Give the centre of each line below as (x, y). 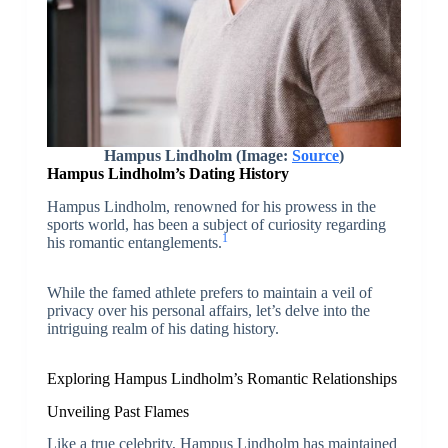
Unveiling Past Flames (117, 411)
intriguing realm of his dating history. (162, 328)
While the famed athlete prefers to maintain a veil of (209, 292)
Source (315, 155)
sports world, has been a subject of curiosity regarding (216, 224)
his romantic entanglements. (134, 242)
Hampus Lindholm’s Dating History (167, 173)
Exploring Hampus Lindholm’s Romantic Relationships (221, 378)
